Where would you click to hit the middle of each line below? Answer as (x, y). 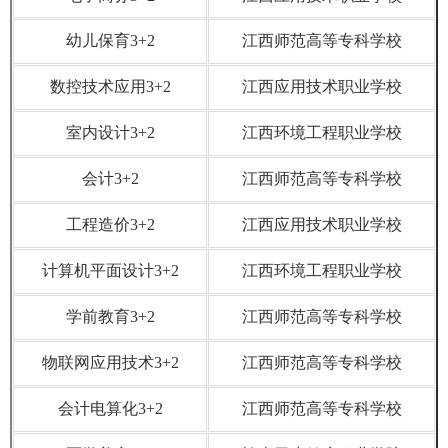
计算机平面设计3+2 (110, 270)
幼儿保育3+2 (110, 40)
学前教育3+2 (110, 316)
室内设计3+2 (110, 132)
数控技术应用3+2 (110, 86)
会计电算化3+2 (110, 408)
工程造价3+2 (110, 224)
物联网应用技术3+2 (110, 362)
